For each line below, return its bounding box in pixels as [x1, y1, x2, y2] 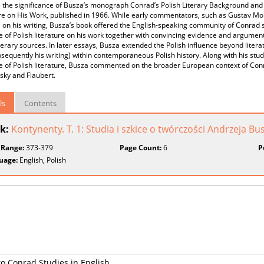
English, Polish [18, 155, 66, 165]
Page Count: [120, 143, 162, 153]
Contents [24, 98, 57, 108]
